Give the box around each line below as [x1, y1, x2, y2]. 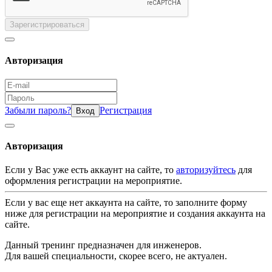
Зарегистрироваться [10, 20, 84, 30]
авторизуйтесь [176, 165, 236, 175]
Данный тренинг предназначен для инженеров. [5, 240, 202, 251]
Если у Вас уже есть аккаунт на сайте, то [5, 165, 176, 175]
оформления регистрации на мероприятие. [5, 175, 182, 186]
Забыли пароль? [5, 104, 71, 115]
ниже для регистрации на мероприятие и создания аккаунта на [5, 208, 265, 219]
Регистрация [100, 104, 152, 115]
